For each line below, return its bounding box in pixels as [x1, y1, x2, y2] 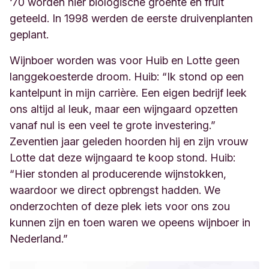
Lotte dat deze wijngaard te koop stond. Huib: [10, 151, 235, 164]
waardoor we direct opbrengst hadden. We [10, 184, 220, 196]
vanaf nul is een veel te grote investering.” [10, 119, 216, 131]
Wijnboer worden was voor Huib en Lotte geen [10, 54, 240, 67]
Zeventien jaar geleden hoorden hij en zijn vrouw [10, 135, 248, 148]
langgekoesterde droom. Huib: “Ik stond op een [10, 70, 244, 83]
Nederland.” [10, 232, 68, 245]
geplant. [10, 28, 49, 41]
